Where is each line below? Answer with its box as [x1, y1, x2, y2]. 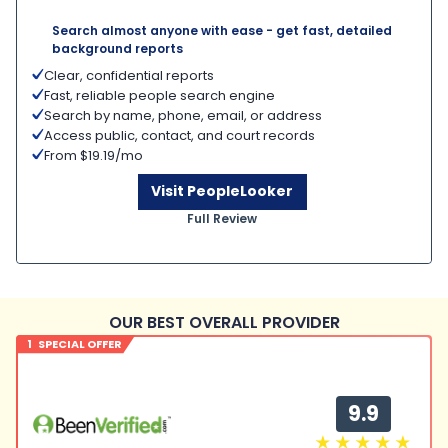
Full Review [187, 209, 257, 227]
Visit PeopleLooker [151, 181, 293, 201]
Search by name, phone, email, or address [44, 105, 322, 125]
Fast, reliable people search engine [44, 85, 275, 105]
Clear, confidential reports [44, 65, 214, 85]
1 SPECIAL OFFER [27, 336, 122, 352]
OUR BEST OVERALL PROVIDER [108, 311, 340, 334]
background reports [52, 39, 183, 57]
